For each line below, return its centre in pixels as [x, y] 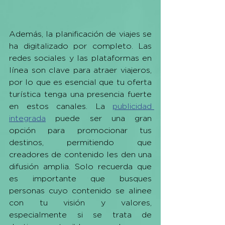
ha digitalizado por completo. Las [80, 46]
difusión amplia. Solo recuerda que [80, 167]
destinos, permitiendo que [80, 143]
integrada [27, 119]
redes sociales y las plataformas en [80, 58]
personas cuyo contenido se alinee [80, 191]
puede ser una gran [99, 119]
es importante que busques [80, 179]
